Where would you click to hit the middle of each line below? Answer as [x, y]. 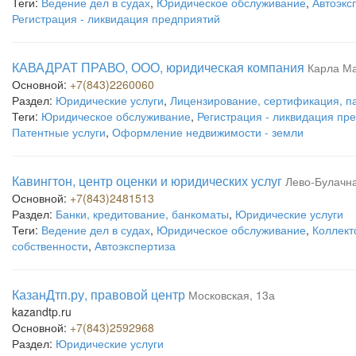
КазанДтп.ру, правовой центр [99, 294]
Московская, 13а [232, 295]
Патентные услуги [59, 132]
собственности [50, 246]
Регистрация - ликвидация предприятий [116, 18]
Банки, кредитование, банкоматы [142, 214]
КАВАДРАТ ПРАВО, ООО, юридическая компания [158, 67]
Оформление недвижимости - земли [208, 132]
